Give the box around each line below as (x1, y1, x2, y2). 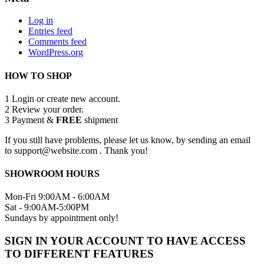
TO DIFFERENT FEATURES (5, 247, 154, 260)
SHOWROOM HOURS (5, 169, 100, 179)
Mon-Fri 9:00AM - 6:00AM (5, 192, 110, 202)
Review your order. (9, 104, 84, 114)
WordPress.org (28, 47, 83, 58)
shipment (82, 114, 118, 125)
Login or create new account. (9, 93, 120, 104)
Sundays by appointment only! (5, 213, 118, 223)
